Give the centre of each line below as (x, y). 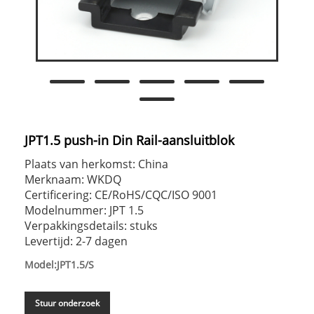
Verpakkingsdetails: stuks (91, 226)
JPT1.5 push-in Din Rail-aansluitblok (129, 141)
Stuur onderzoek (67, 303)
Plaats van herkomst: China (96, 164)
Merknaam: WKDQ (73, 180)
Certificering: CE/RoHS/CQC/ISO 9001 (121, 195)
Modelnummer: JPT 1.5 (84, 211)
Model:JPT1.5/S (59, 265)
